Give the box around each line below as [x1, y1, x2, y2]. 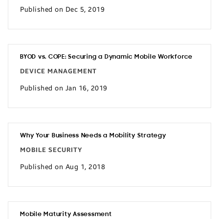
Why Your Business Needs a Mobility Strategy [20, 132, 166, 139]
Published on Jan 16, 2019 [20, 84, 108, 92]
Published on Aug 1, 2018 [20, 162, 105, 171]
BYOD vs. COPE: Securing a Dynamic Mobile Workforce [20, 54, 193, 60]
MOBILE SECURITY [20, 146, 83, 154]
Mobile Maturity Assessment [20, 211, 112, 218]
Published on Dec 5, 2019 [20, 5, 105, 14]
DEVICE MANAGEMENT [20, 67, 97, 75]
